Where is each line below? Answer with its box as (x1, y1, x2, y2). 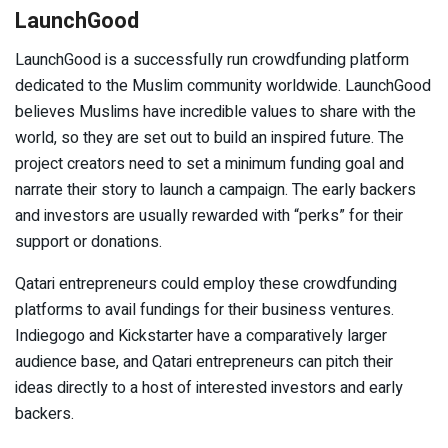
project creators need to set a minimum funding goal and (15, 151, 404, 176)
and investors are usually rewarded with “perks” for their (15, 203, 403, 228)
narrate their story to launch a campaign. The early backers (15, 177, 416, 202)
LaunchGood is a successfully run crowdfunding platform (15, 47, 409, 72)
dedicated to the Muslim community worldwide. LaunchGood (15, 73, 431, 98)
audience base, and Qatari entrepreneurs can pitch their (15, 349, 393, 374)
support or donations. (15, 229, 162, 254)
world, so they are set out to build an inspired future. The (15, 125, 404, 150)
